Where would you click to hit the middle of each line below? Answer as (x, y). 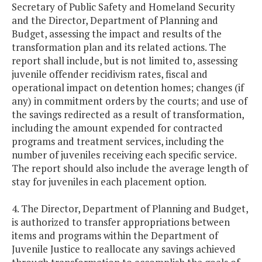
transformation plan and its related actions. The (119, 47)
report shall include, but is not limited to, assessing (125, 61)
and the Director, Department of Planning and (115, 20)
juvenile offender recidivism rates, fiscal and (110, 74)
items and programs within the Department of (115, 236)
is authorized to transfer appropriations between (121, 222)
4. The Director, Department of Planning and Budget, (130, 209)
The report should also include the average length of (130, 168)
